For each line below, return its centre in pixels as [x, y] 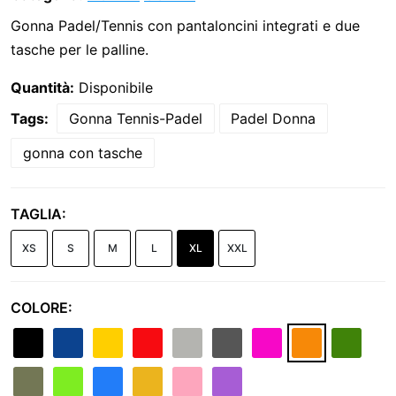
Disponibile [114, 87]
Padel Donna [274, 118]
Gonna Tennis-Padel [135, 118]
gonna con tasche [82, 153]
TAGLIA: [38, 214]
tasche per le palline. [80, 49]
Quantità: [42, 87]
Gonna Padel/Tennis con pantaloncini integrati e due [185, 25]
